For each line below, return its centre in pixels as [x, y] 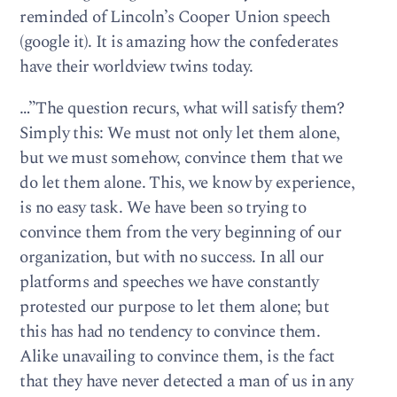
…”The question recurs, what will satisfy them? [182, 109]
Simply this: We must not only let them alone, [180, 134]
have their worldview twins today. [136, 66]
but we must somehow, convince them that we [181, 159]
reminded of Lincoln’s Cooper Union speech [175, 17]
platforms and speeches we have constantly [169, 283]
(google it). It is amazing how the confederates [179, 42]
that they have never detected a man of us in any [187, 382]
